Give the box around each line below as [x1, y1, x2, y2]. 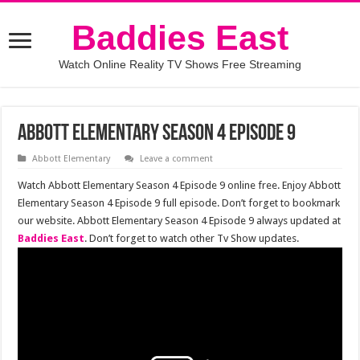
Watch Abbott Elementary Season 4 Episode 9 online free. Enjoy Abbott [18, 179, 342, 191]
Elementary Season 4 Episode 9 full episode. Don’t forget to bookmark [18, 197, 341, 209]
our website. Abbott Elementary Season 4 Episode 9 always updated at [18, 215, 342, 227]
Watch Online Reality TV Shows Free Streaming [59, 58, 301, 71]
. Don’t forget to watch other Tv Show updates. [84, 232, 300, 244]
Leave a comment [140, 153, 214, 164]
